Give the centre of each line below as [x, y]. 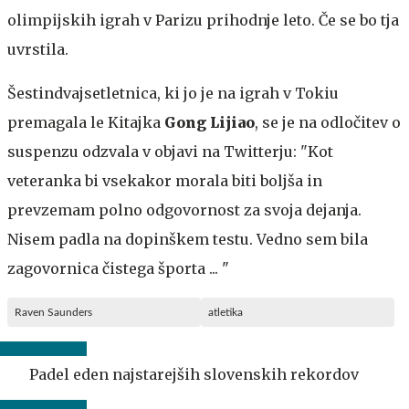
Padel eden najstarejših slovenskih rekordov [194, 374]
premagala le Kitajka [86, 122]
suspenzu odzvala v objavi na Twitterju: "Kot [170, 151]
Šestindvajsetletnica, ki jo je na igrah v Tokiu [173, 93]
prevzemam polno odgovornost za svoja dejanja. [184, 210]
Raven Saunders [53, 312]
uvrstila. [38, 49]
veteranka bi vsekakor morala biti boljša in [165, 180]
